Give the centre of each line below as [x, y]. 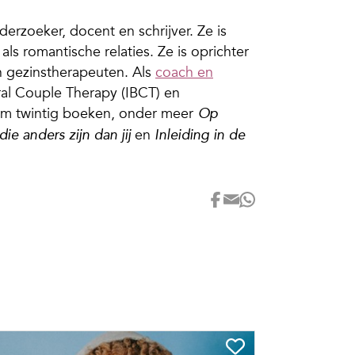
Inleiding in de [200, 136]
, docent [88, 31]
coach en [184, 72]
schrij [155, 31]
